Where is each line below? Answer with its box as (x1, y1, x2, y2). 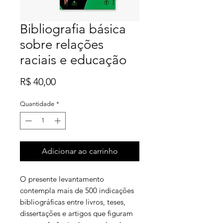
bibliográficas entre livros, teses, (20, 197, 125, 207)
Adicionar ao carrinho (41, 146, 118, 156)
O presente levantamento (20, 174, 104, 184)
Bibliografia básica (20, 21, 126, 37)
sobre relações (20, 36, 104, 52)
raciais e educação (20, 52, 126, 68)
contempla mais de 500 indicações (20, 186, 134, 196)
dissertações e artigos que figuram (20, 209, 133, 219)
